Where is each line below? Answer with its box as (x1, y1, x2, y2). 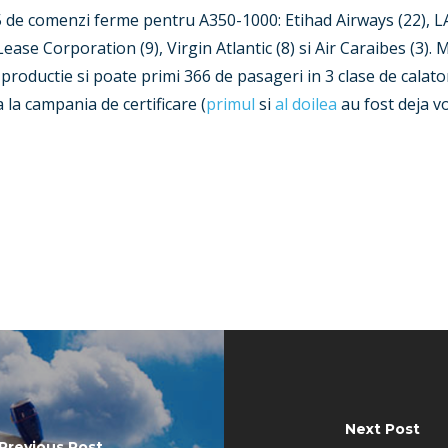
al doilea (275, 93, 337, 115)
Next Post (344, 419, 420, 438)
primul (206, 93, 255, 115)
